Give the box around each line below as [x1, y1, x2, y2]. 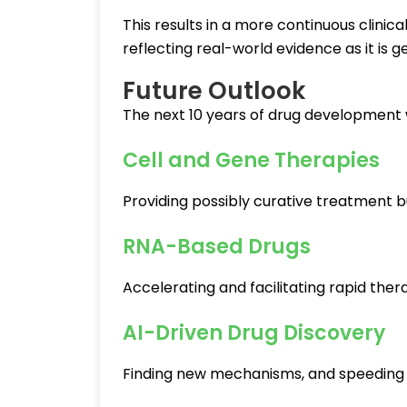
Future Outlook [123, 74, 305, 107]
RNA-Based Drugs [123, 233, 311, 261]
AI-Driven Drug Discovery [123, 319, 385, 347]
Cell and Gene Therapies [123, 146, 380, 174]
